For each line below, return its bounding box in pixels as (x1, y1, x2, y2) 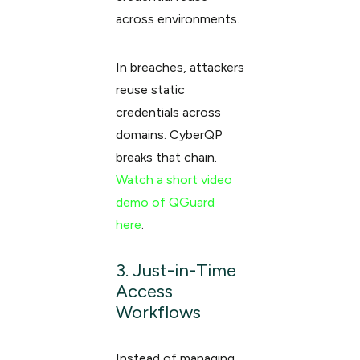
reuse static (115, 82, 185, 97)
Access (115, 280, 173, 302)
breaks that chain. (115, 149, 217, 165)
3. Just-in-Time (115, 260, 236, 281)
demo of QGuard (115, 194, 215, 210)
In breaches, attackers (115, 59, 244, 75)
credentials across (115, 104, 221, 120)
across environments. (115, 11, 239, 27)
